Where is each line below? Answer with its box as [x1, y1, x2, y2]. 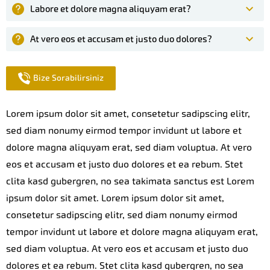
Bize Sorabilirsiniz [33, 72, 104, 83]
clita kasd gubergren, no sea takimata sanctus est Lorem [6, 175, 254, 187]
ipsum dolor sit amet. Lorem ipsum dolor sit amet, [6, 192, 224, 204]
